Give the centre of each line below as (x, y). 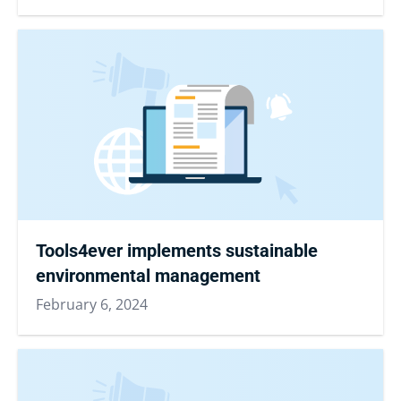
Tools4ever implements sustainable (177, 250)
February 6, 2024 (92, 304)
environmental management (148, 275)
